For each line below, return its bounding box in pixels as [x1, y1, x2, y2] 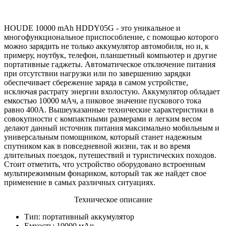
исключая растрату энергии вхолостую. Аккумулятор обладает [4, 87, 220, 96]
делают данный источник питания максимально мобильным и [4, 123, 219, 132]
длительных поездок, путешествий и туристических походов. [4, 150, 216, 159]
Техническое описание [74, 195, 152, 204]
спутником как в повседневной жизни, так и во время [4, 141, 190, 150]
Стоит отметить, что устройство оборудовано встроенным [4, 159, 205, 168]
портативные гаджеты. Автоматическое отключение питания [4, 60, 215, 69]
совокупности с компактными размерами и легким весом [4, 114, 202, 123]
